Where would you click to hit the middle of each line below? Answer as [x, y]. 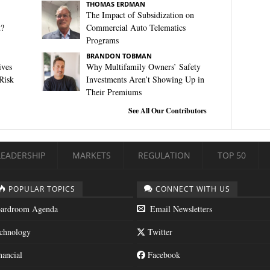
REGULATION [164, 155]
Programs [102, 40]
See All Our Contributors [168, 111]
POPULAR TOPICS [42, 189]
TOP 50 [232, 155]
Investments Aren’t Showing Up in [145, 79]
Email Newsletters [180, 209]
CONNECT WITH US [193, 189]
